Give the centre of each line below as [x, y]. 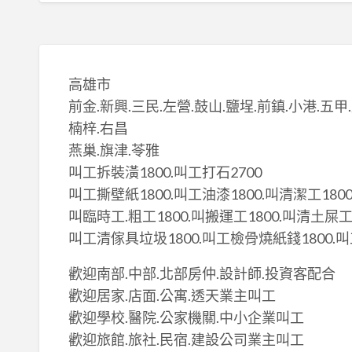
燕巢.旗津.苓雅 [114, 150]
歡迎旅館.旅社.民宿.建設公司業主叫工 [186, 340]
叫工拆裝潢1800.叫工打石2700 [165, 172]
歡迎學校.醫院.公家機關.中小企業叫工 [186, 318]
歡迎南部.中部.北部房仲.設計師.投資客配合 [202, 274]
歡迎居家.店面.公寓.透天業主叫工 [172, 296]
